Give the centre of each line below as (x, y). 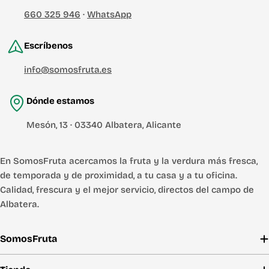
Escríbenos (48, 46)
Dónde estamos (60, 101)
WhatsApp (109, 14)
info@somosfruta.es (68, 70)
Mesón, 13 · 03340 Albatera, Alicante (104, 125)
